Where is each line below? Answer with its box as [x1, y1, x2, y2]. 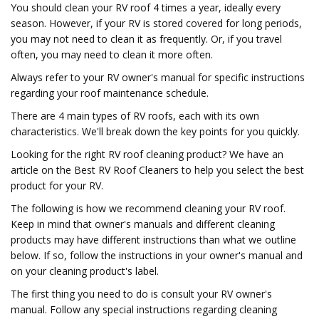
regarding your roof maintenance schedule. [11, 86, 209, 100]
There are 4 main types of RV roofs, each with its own [11, 109, 259, 122]
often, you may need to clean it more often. [11, 48, 213, 61]
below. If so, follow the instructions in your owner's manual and [11, 249, 303, 262]
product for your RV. [11, 179, 103, 192]
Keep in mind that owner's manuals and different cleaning [11, 217, 275, 231]
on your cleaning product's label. [11, 264, 159, 278]
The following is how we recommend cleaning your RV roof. [11, 202, 286, 215]
